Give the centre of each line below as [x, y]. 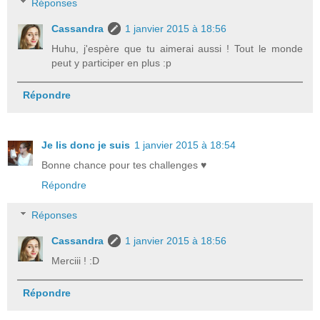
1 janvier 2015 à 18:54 [185, 145]
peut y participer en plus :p [112, 63]
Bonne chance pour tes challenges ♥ [124, 165]
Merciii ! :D [76, 261]
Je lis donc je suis [86, 145]
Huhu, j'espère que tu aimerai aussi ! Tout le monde [177, 49]
